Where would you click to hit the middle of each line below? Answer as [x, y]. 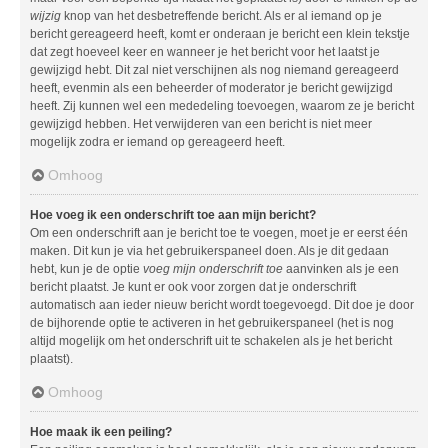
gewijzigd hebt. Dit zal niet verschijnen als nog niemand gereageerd [214, 69]
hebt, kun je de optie [86, 268]
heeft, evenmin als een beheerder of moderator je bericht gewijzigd [211, 87]
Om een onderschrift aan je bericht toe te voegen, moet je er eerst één [219, 232]
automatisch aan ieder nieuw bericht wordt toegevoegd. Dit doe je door [222, 304]
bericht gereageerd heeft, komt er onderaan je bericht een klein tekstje [220, 33]
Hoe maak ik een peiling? [101, 431]
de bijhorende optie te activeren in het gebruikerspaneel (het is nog [212, 322]
